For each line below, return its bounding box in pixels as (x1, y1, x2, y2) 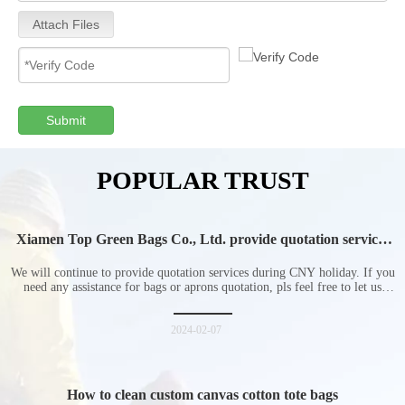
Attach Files (33, 17, 99, 32)
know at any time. (156, 295, 249, 308)
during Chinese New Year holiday (99, 248, 306, 263)
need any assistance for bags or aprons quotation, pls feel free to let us (24, 280, 381, 294)
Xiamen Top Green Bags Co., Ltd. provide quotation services (15, 231, 390, 247)
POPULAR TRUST (96, 166, 309, 194)
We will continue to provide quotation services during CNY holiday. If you (10, 266, 395, 279)
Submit (46, 113, 86, 127)
